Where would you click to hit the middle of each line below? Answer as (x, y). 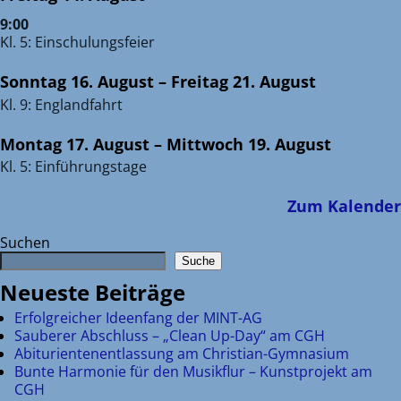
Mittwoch (205, 144)
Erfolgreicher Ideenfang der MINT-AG (138, 317)
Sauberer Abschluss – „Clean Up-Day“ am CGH (170, 335)
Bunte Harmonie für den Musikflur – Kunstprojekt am (193, 371)
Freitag (200, 82)
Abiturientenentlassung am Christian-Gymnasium (182, 353)
